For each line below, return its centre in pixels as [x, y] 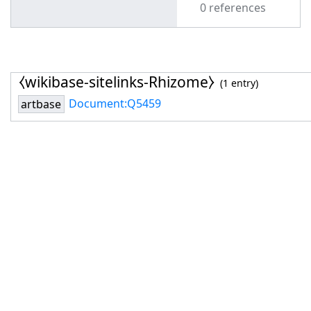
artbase [41, 104]
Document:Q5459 [115, 104]
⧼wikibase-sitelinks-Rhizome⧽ [116, 82]
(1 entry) [239, 83]
